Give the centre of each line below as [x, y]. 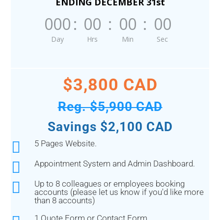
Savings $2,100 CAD [110, 127]
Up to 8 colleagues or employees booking [109, 184]
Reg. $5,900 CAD [110, 107]
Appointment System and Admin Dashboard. [114, 164]
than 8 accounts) [65, 201]
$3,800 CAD [110, 85]
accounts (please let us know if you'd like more [119, 192]
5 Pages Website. [65, 144]
